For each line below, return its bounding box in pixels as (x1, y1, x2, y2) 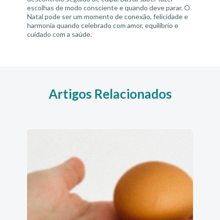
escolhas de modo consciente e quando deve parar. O (27, 3, 190, 12)
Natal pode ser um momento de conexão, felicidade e (27, 12, 188, 21)
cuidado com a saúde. (27, 30, 92, 38)
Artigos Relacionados (48, 86, 172, 102)
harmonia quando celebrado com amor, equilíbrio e (27, 21, 178, 29)
